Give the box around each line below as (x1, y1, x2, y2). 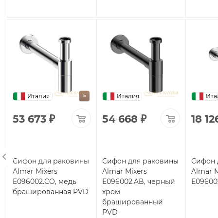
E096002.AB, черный (102, 177, 175, 186)
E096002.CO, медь (13, 177, 76, 186)
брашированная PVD (13, 187, 89, 196)
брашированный (102, 197, 163, 206)
